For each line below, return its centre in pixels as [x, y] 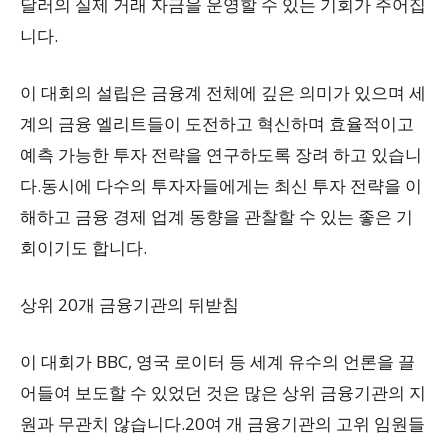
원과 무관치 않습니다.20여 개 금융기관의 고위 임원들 [222, 423]
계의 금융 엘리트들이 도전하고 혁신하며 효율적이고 [217, 123]
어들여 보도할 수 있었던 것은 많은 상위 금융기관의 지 [223, 392]
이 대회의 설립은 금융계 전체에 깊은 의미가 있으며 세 [223, 92]
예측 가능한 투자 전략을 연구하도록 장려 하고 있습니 [221, 154]
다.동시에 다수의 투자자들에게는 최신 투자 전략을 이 [221, 185]
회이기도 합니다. [83, 247]
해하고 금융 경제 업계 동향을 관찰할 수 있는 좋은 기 [216, 216]
